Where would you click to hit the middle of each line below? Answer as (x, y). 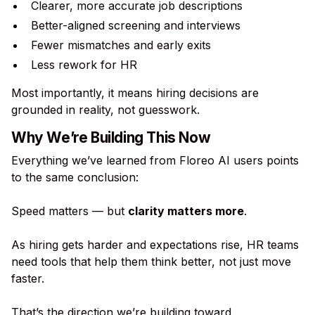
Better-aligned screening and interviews (136, 25)
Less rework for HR (84, 65)
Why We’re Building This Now (111, 137)
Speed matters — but (70, 211)
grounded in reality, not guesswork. (105, 110)
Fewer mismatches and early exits (121, 45)
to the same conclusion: (75, 177)
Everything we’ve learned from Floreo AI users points (155, 160)
